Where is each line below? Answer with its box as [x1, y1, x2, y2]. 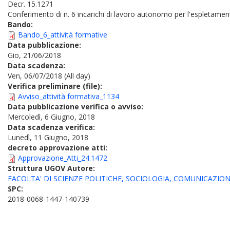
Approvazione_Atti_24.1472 [18, 153, 107, 163]
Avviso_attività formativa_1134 [18, 91, 119, 101]
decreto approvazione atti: [8, 143, 109, 152]
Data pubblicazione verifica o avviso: [8, 102, 145, 111]
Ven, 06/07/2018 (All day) [8, 71, 90, 81]
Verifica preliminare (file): [8, 81, 104, 91]
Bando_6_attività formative [18, 30, 107, 40]
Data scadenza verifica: [8, 122, 97, 132]
